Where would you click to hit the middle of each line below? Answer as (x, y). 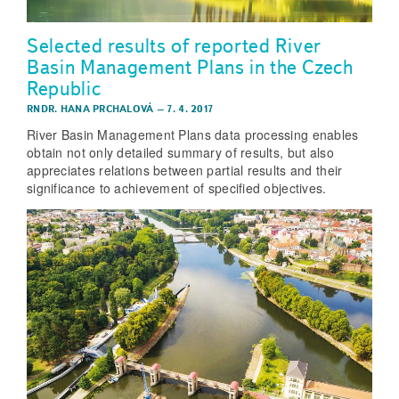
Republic (64, 88)
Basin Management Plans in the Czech (190, 66)
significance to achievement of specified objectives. (177, 188)
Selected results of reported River (174, 45)
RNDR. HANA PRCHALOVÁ (90, 109)
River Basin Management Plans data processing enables (193, 135)
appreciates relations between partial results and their (185, 171)
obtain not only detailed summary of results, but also (180, 153)
